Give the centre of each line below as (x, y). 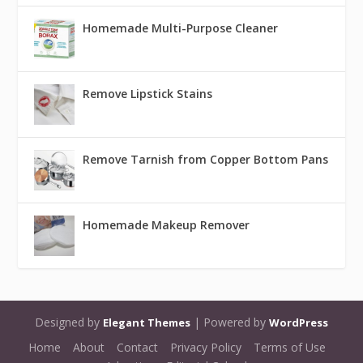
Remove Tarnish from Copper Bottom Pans (206, 160)
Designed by (69, 322)
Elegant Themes (147, 323)
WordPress (299, 323)
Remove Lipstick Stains (148, 94)
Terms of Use (290, 347)
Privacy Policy (206, 347)
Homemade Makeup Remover (167, 225)
